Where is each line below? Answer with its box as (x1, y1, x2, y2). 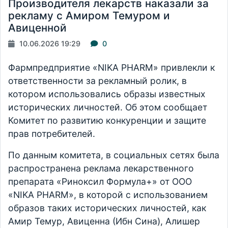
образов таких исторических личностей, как (8, 203, 206, 214)
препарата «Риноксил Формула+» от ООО (8, 176, 192, 187)
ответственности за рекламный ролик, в (8, 75, 187, 87)
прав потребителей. (8, 128, 95, 139)
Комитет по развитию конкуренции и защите (8, 115, 206, 126)
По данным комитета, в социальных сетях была (8, 150, 219, 161)
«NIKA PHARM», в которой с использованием (8, 189, 208, 201)
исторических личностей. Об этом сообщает (8, 102, 207, 113)
